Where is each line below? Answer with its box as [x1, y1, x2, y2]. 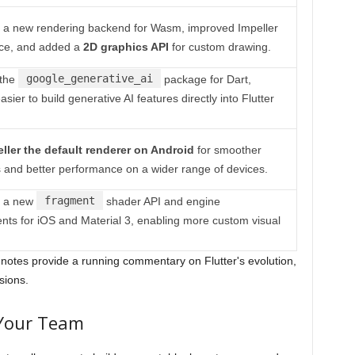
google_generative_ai [25, 72, 153, 86]
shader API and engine [102, 195, 220, 208]
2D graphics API [82, 40, 169, 54]
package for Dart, [160, 73, 251, 86]
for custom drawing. [168, 40, 271, 54]
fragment [44, 194, 95, 208]
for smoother [193, 143, 261, 157]
